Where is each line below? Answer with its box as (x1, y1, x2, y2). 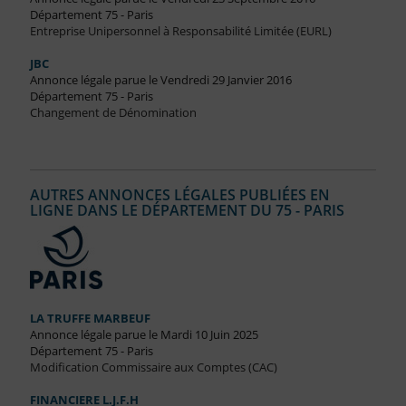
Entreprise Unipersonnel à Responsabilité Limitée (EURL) (29, 23, 332, 40)
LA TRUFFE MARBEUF (29, 310, 150, 327)
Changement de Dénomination (29, 104, 197, 121)
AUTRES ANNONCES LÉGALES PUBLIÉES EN (29, 185, 330, 206)
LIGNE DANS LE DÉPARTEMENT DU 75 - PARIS (29, 200, 344, 221)
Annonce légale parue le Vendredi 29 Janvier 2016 (29, 72, 292, 89)
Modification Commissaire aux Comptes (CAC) (29, 359, 277, 376)
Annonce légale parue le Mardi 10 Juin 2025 (29, 326, 258, 343)
